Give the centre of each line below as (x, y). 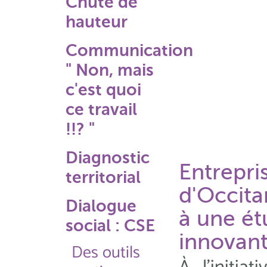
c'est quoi (103, 90)
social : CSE (110, 226)
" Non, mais (110, 70)
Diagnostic (108, 158)
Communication (129, 50)
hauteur (97, 22)
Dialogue (101, 206)
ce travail (101, 109)
